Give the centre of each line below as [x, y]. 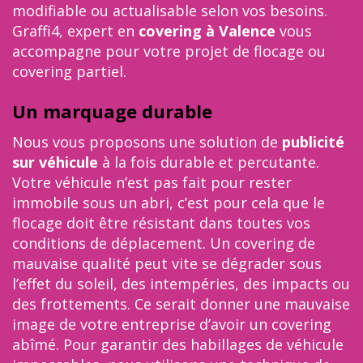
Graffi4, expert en [75, 31]
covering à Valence [209, 31]
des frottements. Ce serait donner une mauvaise [181, 304]
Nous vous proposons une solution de [147, 142]
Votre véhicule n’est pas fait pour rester [152, 182]
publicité [313, 142]
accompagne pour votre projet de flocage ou [169, 51]
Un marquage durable [112, 111]
